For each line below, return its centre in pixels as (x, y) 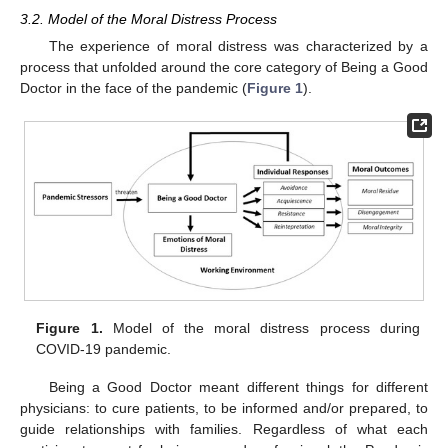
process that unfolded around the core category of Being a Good (224, 66)
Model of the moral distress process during (261, 328)
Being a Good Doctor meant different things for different (238, 387)
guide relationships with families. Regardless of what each (224, 429)
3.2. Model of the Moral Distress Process (148, 18)
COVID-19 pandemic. (104, 349)
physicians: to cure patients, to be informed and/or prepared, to (224, 408)
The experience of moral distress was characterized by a (238, 45)
